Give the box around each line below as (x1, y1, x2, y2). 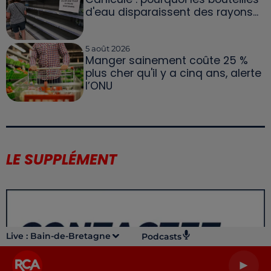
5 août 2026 (85, 44, 130, 54)
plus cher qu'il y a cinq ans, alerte (85, 66, 261, 81)
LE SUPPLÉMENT (6, 149, 117, 169)
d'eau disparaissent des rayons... (85, 5, 258, 20)
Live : (6, 230, 30, 241)
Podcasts (142, 231, 181, 242)
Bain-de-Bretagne (30, 230, 111, 241)
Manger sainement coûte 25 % (85, 53, 248, 68)
